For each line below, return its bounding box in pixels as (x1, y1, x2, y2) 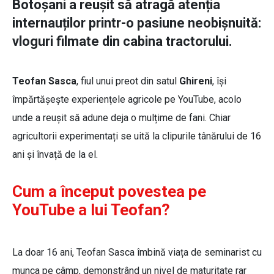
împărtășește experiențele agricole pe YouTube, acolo (12, 94, 242, 106)
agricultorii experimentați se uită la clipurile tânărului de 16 (12, 130, 261, 143)
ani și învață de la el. (12, 149, 100, 161)
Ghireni (179, 75, 212, 87)
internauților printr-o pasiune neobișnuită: (12, 15, 261, 31)
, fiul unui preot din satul (76, 75, 179, 87)
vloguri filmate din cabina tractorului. (12, 34, 235, 50)
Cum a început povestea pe (12, 182, 206, 201)
